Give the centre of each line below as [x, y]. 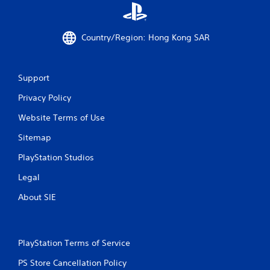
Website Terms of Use [61, 117]
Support [34, 77]
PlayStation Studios [56, 157]
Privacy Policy [45, 97]
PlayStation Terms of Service [74, 243]
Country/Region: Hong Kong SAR [145, 38]
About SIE [37, 197]
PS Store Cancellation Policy [72, 262]
